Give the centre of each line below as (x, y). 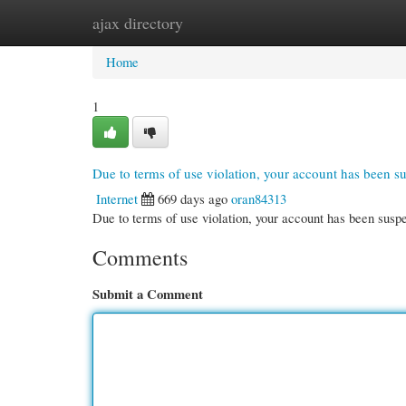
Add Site (327, 23)
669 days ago (193, 198)
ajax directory (138, 23)
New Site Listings (228, 23)
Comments (140, 257)
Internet (117, 198)
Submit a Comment (148, 294)
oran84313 (259, 198)
